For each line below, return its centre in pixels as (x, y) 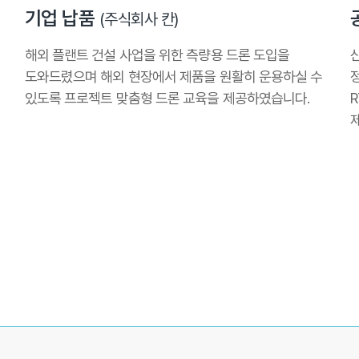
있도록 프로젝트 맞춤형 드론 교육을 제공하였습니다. (167, 99)
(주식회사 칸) (139, 20)
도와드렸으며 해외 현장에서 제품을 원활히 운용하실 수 (173, 77)
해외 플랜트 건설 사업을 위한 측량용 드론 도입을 (157, 55)
